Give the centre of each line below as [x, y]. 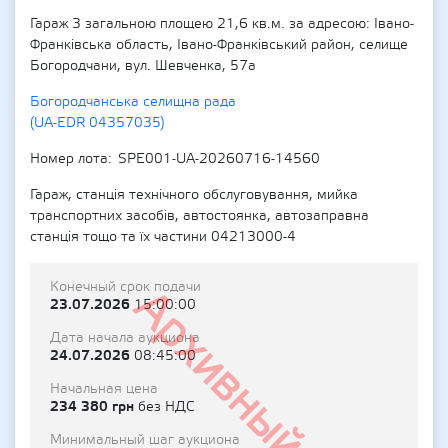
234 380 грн [94, 406]
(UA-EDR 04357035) [97, 123]
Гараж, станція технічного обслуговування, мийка [194, 195]
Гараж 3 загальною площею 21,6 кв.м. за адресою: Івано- [222, 24]
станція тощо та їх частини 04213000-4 [163, 237]
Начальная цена [104, 389]
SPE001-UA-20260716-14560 [219, 159]
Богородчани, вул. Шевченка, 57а [143, 66]
